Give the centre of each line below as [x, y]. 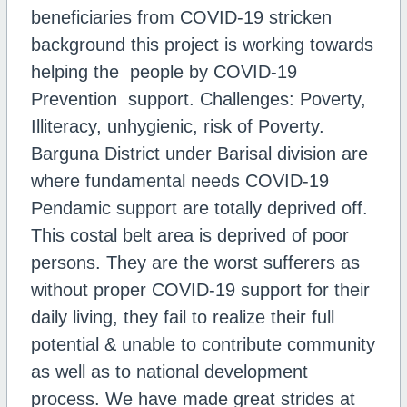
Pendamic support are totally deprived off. [199, 208]
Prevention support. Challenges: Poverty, [198, 99]
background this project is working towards [202, 45]
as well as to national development [169, 372]
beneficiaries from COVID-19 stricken [181, 17]
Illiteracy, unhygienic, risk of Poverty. [177, 126]
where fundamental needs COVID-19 [179, 181]
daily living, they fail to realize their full [182, 317]
